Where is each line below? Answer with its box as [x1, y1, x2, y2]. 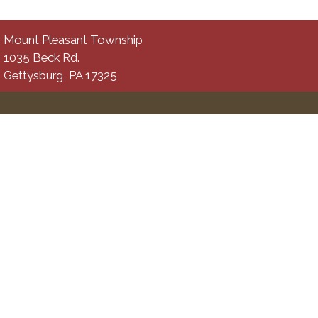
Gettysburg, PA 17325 [4, 68, 117, 82]
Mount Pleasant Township [4, 33, 143, 47]
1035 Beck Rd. [4, 50, 79, 65]
